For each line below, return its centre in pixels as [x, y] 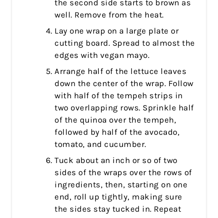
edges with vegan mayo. [102, 55]
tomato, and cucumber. [102, 144]
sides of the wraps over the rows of [123, 172]
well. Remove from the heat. [109, 14]
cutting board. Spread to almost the [125, 43]
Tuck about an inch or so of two [116, 160]
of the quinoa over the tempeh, [116, 119]
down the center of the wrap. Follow [124, 83]
